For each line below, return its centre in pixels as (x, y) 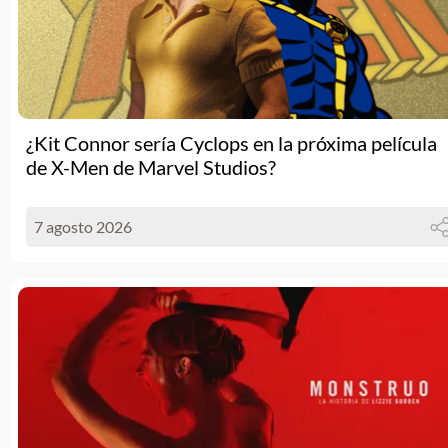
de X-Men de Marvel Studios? (151, 167)
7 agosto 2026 (83, 226)
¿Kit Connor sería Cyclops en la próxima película (231, 143)
